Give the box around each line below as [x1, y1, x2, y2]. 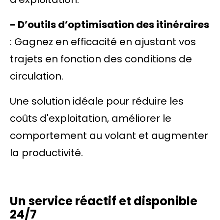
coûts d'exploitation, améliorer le [10, 111, 171, 125]
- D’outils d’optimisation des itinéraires [10, 18, 209, 31]
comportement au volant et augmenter [10, 129, 208, 142]
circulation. [10, 69, 63, 83]
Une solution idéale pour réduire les [10, 94, 184, 108]
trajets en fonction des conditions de [10, 52, 192, 66]
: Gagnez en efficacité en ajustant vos [10, 35, 196, 49]
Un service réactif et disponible [10, 193, 197, 209]
